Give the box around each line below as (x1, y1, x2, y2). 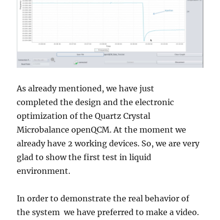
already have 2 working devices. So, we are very (17, 138, 200, 149)
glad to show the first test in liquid (17, 152, 152, 163)
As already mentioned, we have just (17, 83, 155, 94)
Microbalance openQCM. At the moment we (17, 125, 187, 135)
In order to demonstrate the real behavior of (17, 193, 190, 204)
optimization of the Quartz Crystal (17, 111, 151, 121)
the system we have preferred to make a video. (17, 207, 199, 218)
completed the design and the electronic (17, 97, 174, 108)
